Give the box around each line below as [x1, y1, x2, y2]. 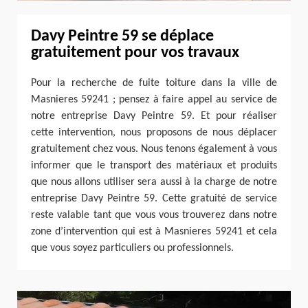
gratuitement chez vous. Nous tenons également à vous [31, 143, 277, 155]
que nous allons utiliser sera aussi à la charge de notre [31, 176, 277, 188]
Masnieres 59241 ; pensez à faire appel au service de [31, 93, 277, 105]
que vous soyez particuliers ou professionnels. [31, 242, 234, 254]
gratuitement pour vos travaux [31, 44, 239, 61]
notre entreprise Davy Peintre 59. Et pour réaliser [31, 110, 277, 122]
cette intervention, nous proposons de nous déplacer [31, 126, 277, 138]
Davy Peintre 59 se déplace [31, 27, 214, 45]
